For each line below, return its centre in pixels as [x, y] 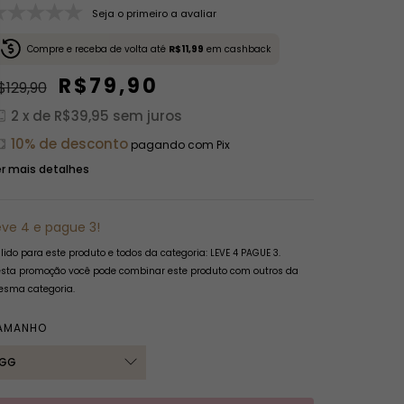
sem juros [147, 115]
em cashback [237, 49]
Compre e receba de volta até [96, 49]
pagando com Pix [179, 144]
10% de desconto [69, 143]
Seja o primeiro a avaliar [154, 14]
